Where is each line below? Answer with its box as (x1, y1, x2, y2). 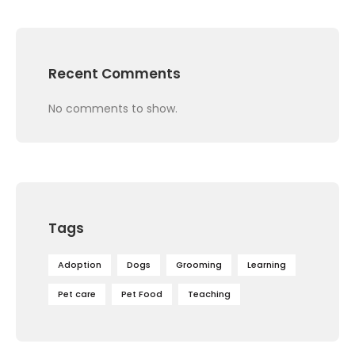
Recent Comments (48, 63, 181, 83)
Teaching (188, 287, 231, 300)
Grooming (176, 258, 222, 271)
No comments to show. (48, 100, 177, 116)
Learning (247, 258, 286, 271)
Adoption (58, 258, 101, 271)
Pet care (58, 287, 96, 300)
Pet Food (121, 287, 162, 300)
